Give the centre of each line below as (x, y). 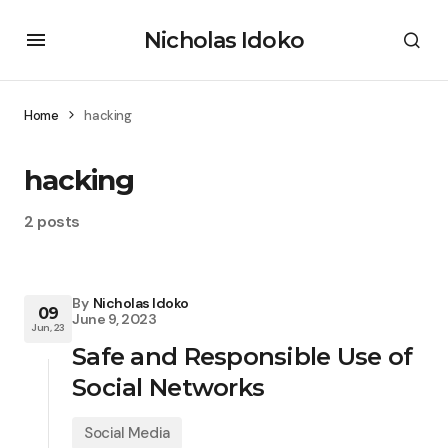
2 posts (52, 221)
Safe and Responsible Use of (242, 356)
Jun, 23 (48, 327)
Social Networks (168, 387)
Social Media (127, 433)
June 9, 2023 (114, 319)
